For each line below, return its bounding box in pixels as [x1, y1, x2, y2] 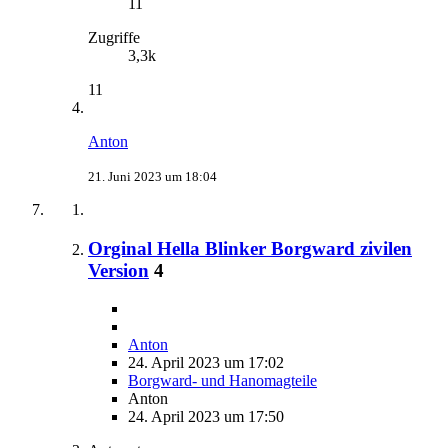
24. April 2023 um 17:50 [128, 408, 284, 426]
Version [88, 259, 149, 281]
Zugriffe [88, 29, 140, 46]
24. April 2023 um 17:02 [128, 354, 284, 372]
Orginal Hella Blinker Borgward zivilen [88, 237, 412, 259]
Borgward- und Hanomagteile [128, 372, 317, 390]
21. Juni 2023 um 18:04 [88, 169, 217, 184]
